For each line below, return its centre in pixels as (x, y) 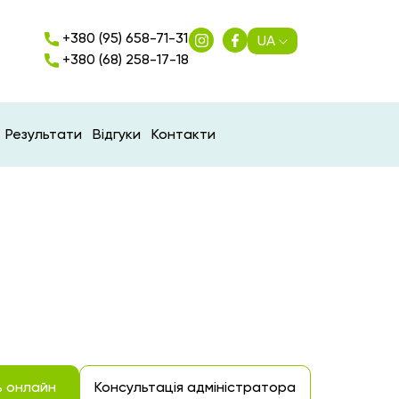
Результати (44, 134)
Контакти (183, 134)
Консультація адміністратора (195, 387)
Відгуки (117, 134)
